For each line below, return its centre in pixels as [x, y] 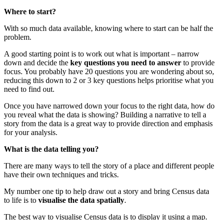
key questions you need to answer [126, 63]
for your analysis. [31, 133]
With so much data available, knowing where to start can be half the [109, 28]
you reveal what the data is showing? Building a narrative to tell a [105, 115]
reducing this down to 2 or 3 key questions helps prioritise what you [109, 81]
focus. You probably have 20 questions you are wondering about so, [109, 72]
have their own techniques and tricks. [61, 175]
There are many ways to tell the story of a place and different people [109, 166]
